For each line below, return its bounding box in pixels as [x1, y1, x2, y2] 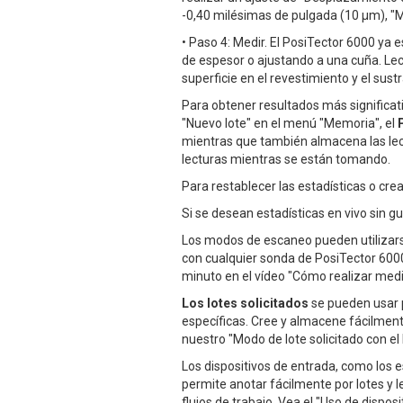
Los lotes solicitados [182, 296, 309, 311]
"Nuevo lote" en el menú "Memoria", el [182, 116, 398, 131]
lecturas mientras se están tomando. [182, 152, 390, 167]
